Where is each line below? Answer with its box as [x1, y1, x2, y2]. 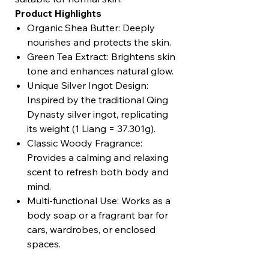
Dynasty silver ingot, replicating [27, 108, 168, 121]
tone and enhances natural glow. [27, 65, 174, 77]
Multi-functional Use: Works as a [27, 195, 171, 207]
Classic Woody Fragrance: [27, 137, 142, 150]
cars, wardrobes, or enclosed [27, 223, 156, 236]
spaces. [27, 238, 61, 250]
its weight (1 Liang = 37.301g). [27, 122, 156, 135]
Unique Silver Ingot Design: [27, 79, 148, 92]
